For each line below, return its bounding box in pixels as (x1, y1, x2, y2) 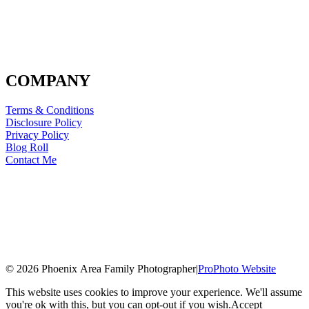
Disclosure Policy (6, 117, 82, 128)
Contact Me (6, 154, 57, 166)
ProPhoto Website (198, 263, 276, 275)
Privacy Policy (6, 129, 69, 141)
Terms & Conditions (6, 104, 94, 116)
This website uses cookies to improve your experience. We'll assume (6, 286, 302, 298)
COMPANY (6, 72, 90, 90)
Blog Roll (6, 141, 48, 153)
